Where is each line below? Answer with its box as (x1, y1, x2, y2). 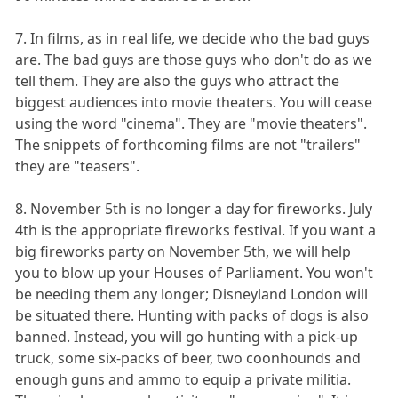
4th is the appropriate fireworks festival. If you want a (15, 220, 377, 241)
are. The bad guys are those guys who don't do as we (15, 50, 373, 70)
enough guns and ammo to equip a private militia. (15, 370, 352, 390)
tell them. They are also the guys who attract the (15, 71, 340, 92)
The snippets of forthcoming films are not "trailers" (15, 135, 362, 155)
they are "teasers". (15, 156, 140, 177)
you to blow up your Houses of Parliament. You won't (15, 263, 374, 283)
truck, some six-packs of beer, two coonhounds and (15, 348, 362, 369)
